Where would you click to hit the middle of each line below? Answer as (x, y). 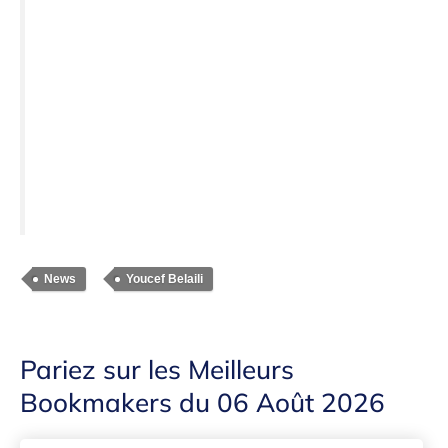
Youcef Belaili (164, 278)
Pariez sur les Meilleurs (157, 369)
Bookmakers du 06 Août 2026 (202, 402)
